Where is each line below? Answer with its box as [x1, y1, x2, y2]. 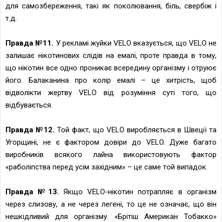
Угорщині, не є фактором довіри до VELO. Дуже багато [5, 137, 217, 147]
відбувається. [5, 100, 53, 110]
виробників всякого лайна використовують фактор [5, 150, 217, 159]
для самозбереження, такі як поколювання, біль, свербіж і [5, 1, 217, 10]
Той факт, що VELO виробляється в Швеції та [55, 125, 217, 134]
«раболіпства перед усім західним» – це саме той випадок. [5, 162, 208, 171]
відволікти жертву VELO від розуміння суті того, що [5, 88, 217, 97]
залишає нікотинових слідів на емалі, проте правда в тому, [5, 51, 217, 60]
